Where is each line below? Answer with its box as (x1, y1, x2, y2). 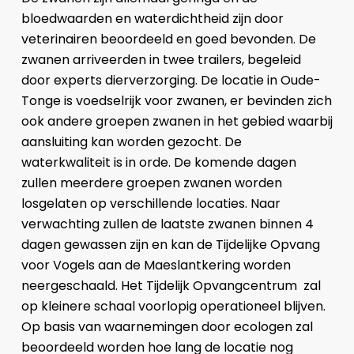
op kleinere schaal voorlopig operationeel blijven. (21, 296, 329, 315)
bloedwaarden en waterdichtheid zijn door (21, 9, 284, 28)
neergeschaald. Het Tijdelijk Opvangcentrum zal (21, 276, 321, 295)
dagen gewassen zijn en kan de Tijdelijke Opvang (21, 235, 320, 254)
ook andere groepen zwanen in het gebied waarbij (21, 111, 333, 130)
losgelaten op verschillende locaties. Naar (21, 194, 281, 213)
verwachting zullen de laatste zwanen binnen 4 (21, 214, 314, 233)
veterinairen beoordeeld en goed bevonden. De (21, 29, 316, 48)
